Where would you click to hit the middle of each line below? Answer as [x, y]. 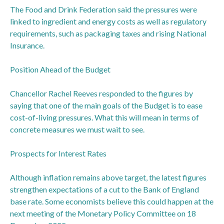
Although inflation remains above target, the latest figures [108, 177]
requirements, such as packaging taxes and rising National [108, 33]
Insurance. [27, 45]
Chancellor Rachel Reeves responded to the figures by [101, 93]
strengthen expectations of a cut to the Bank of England [104, 189]
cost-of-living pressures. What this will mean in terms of [104, 117]
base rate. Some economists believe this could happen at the [112, 201]
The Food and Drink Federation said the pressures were [103, 9]
